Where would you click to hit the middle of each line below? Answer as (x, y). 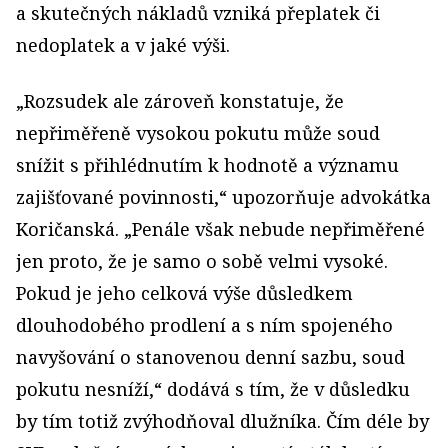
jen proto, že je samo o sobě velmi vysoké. (202, 261)
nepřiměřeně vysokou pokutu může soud (198, 133)
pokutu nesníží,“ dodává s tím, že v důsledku (213, 389)
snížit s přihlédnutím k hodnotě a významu (207, 165)
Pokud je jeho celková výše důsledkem (184, 293)
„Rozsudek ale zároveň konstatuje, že (180, 101)
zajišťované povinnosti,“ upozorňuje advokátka (223, 197)
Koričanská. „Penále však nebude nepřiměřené (220, 229)
